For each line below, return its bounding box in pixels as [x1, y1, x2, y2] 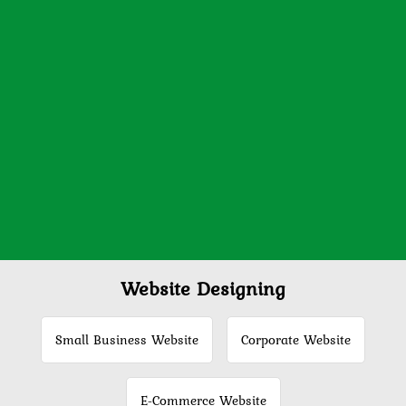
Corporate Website [241, 330, 351, 351]
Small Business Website [55, 330, 198, 351]
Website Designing [121, 274, 285, 304]
